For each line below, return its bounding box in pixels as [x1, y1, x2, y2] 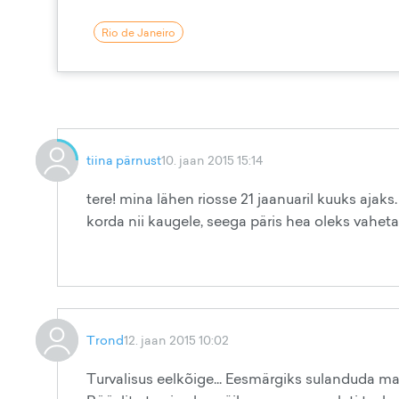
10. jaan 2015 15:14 [161, 151, 263, 168]
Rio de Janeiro [102, 24, 175, 40]
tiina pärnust [86, 151, 161, 168]
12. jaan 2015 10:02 [124, 331, 229, 348]
